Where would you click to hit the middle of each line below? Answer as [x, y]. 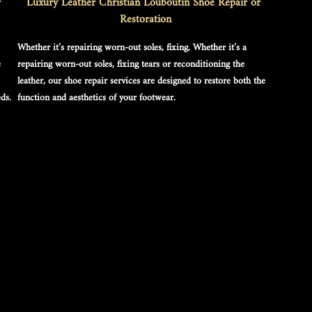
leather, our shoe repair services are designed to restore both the [143, 81]
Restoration [145, 20]
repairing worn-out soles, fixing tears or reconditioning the [132, 65]
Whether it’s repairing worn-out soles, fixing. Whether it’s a [133, 48]
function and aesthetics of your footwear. [96, 98]
